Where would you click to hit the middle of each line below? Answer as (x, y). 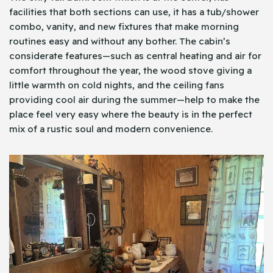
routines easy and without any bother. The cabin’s (120, 41)
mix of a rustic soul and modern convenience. (111, 129)
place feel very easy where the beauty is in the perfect (131, 115)
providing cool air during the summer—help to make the (134, 100)
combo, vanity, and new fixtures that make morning (124, 27)
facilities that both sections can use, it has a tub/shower (134, 12)
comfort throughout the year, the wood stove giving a (130, 71)
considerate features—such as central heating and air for (135, 56)
